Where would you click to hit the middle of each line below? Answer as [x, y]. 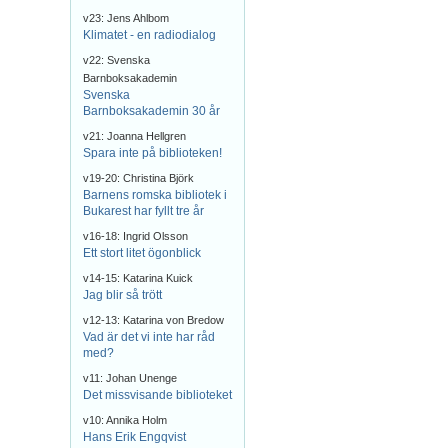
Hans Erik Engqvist [134, 437]
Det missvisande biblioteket [157, 395]
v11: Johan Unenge [130, 378]
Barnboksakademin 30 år [151, 111]
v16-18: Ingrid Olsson [135, 236]
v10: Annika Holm [125, 420]
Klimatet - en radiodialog [149, 35]
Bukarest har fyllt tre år [143, 211]
